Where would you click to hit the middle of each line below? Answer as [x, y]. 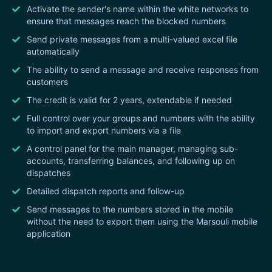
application [49, 233]
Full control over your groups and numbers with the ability [141, 118]
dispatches [49, 172]
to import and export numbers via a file [104, 130]
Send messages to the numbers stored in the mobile [130, 209]
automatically [53, 51]
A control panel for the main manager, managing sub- [132, 148]
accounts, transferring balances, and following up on [131, 160]
